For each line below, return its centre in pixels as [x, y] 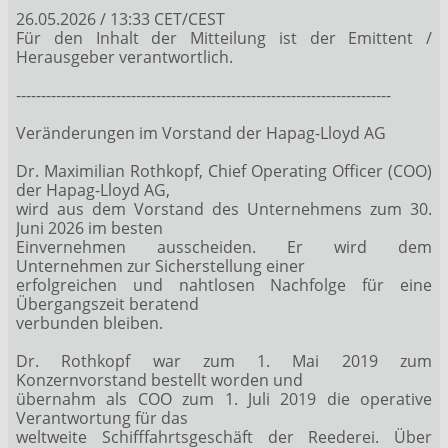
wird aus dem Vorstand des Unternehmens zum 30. [224, 208]
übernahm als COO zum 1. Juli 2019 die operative [224, 398]
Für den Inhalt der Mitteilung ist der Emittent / [224, 37]
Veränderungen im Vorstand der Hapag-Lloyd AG [201, 132]
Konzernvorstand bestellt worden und [159, 379]
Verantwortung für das [102, 417]
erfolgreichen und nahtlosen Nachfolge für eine [224, 284]
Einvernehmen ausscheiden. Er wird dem [224, 246]
